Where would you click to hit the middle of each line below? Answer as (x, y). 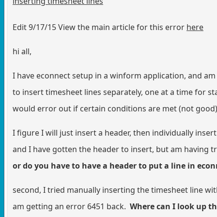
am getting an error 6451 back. (71, 206)
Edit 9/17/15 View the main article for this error (100, 27)
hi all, (22, 51)
